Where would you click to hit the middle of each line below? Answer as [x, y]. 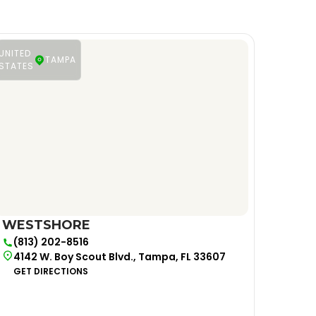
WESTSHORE [46, 225]
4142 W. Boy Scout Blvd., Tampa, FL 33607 [119, 257]
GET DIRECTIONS [50, 271]
